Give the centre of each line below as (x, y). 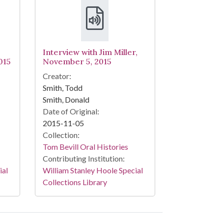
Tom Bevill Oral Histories (85, 147)
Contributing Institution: (83, 159)
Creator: (57, 76)
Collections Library (75, 182)
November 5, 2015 (77, 62)
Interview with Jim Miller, (90, 52)
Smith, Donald (66, 100)
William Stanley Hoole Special (93, 170)
